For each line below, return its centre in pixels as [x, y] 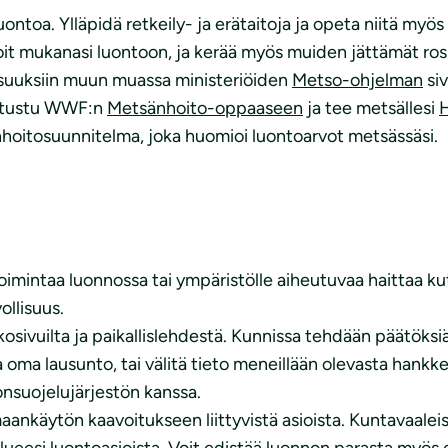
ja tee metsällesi [371, 107]
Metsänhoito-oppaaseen [205, 107]
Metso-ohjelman [357, 79]
